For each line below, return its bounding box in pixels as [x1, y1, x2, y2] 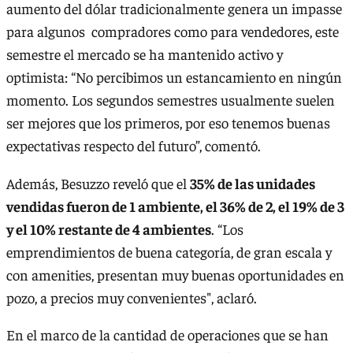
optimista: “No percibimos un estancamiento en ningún [6, 68, 342, 87]
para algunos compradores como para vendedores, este [6, 22, 339, 41]
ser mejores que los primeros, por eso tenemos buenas [6, 113, 330, 132]
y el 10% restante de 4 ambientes [6, 219, 211, 238]
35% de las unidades [190, 173, 315, 192]
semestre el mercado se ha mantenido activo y [6, 45, 283, 64]
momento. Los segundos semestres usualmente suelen [6, 91, 335, 110]
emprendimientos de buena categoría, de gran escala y [6, 242, 332, 261]
